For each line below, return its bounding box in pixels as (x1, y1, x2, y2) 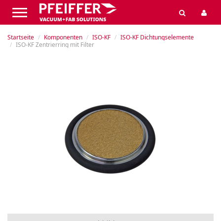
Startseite (7, 33, 34, 41)
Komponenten (44, 33, 82, 41)
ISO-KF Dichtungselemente (120, 33, 194, 41)
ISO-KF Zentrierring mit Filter (16, 40, 94, 49)
